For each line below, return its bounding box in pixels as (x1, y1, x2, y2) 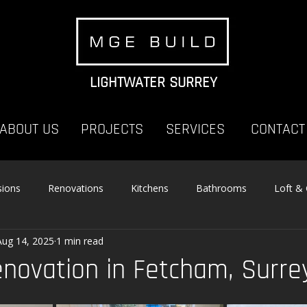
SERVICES (165, 120, 225, 139)
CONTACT (251, 120, 305, 139)
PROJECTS (81, 120, 143, 139)
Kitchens (131, 181, 169, 195)
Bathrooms (196, 181, 247, 195)
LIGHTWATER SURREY (90, 73, 217, 93)
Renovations (48, 181, 103, 195)
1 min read (56, 234, 103, 247)
